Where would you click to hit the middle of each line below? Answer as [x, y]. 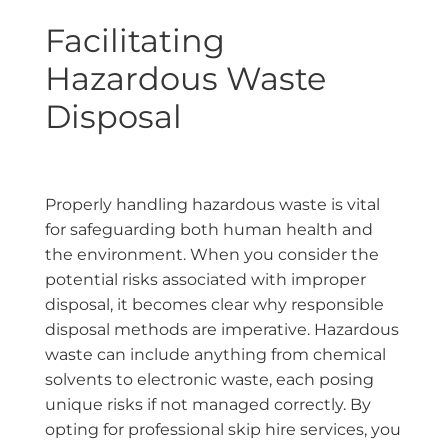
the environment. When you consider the [212, 254]
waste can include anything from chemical [215, 354]
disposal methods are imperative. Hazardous [222, 329]
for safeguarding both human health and [209, 229]
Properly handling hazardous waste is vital [212, 204]
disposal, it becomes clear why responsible [214, 304]
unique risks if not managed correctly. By [208, 404]
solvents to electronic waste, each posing [209, 379]
